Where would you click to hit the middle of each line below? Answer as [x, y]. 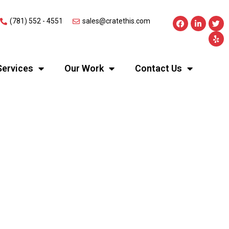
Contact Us [158, 68]
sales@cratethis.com [117, 21]
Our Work [84, 68]
